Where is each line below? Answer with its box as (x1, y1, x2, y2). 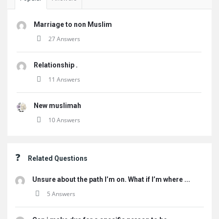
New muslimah (34, 102, 81, 109)
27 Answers (48, 35, 80, 43)
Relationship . (34, 61, 78, 69)
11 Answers (48, 75, 80, 84)
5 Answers (47, 190, 75, 198)
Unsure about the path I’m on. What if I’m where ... (32, 175, 190, 183)
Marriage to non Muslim (34, 21, 112, 28)
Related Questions (28, 154, 88, 162)
